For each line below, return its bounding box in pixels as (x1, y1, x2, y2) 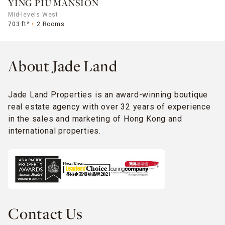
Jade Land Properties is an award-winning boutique (8, 89, 208, 99)
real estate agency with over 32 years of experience (8, 101, 211, 111)
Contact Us (8, 206, 83, 223)
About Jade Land (8, 59, 118, 75)
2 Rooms (37, 20, 65, 28)
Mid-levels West (8, 11, 58, 18)
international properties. (8, 126, 101, 136)
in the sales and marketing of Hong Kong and (8, 114, 182, 124)
